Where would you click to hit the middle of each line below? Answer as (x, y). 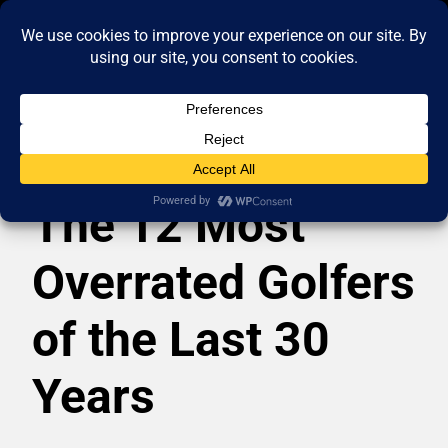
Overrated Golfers (224, 282)
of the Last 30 (181, 339)
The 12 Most (169, 225)
